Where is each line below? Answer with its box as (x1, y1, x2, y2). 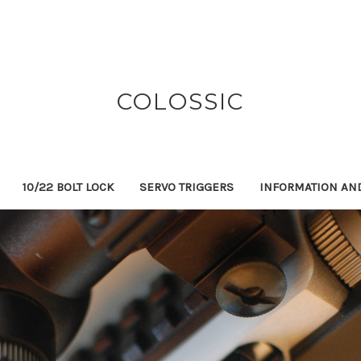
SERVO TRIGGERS (139, 179, 234, 194)
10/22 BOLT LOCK (23, 179, 114, 194)
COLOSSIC (116, 88, 244, 115)
